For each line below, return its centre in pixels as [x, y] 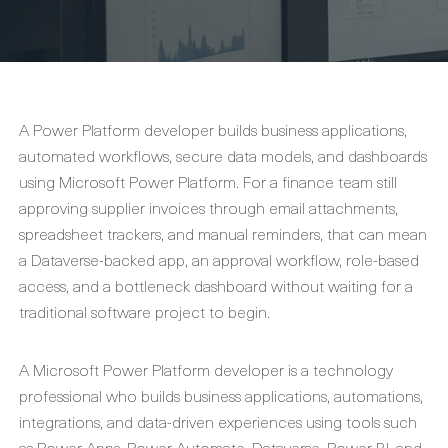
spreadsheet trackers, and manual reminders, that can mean [223, 233]
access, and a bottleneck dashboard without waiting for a [216, 285]
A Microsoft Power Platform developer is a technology [206, 369]
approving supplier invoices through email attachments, [208, 207]
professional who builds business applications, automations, [221, 395]
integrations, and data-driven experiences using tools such [218, 421]
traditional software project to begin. [144, 311]
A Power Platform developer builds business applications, [213, 129]
